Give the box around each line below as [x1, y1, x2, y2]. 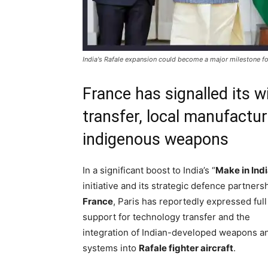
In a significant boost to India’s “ [83, 165, 215, 176]
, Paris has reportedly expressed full [113, 196, 267, 207]
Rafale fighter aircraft [139, 242, 233, 254]
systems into [83, 242, 139, 254]
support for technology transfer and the [83, 211, 250, 223]
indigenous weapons [83, 130, 229, 149]
